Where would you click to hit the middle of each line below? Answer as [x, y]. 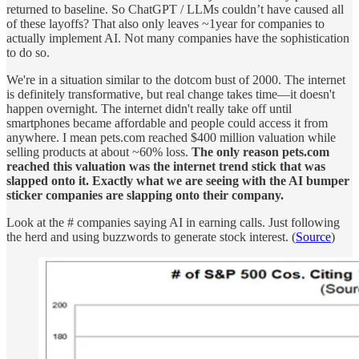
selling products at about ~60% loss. [99, 151]
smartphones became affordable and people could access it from [167, 123]
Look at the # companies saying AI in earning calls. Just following [173, 222]
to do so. [28, 52]
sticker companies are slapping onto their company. [145, 195]
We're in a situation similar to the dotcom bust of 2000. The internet [176, 79]
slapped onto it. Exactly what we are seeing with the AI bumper [178, 180]
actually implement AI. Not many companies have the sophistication [178, 38]
